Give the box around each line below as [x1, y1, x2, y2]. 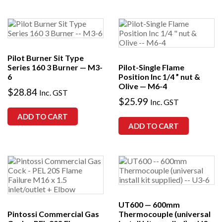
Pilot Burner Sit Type [7, 53, 84, 63]
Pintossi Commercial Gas [7, 209, 99, 219]
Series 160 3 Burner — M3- [7, 62, 103, 72]
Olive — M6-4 [118, 81, 167, 91]
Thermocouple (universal [118, 209, 211, 219]
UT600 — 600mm [118, 200, 180, 210]
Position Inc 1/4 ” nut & [118, 72, 200, 82]
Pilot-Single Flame [118, 62, 184, 72]
